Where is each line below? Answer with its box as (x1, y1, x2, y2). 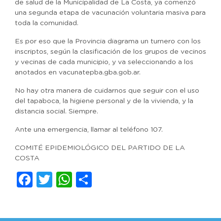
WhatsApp (72, 172, 155, 187)
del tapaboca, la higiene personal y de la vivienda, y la (15, 98, 193, 105)
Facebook (33, 172, 110, 187)
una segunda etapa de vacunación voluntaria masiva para (15, 9, 206, 16)
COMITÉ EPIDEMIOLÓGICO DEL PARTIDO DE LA (15, 145, 185, 151)
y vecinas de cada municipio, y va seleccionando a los (15, 59, 193, 66)
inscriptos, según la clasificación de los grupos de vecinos (15, 48, 206, 55)
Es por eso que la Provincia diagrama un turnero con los (15, 38, 201, 45)
